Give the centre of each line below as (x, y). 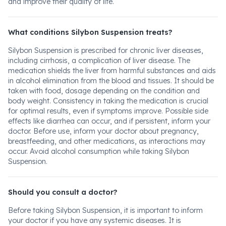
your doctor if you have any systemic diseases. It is (95, 220)
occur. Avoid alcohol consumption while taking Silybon (99, 151)
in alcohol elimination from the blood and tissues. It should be (111, 81)
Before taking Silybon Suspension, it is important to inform (105, 210)
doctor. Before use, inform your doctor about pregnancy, (103, 131)
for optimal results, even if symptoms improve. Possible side (108, 111)
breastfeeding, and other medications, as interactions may (107, 141)
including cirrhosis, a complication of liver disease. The (99, 61)
